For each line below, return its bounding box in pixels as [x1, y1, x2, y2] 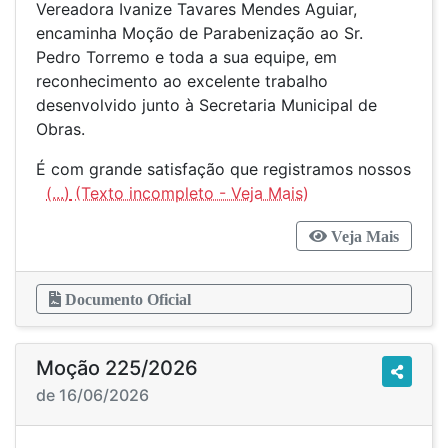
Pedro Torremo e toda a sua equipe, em [36, 47, 337, 67]
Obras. [36, 119, 85, 139]
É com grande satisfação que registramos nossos [36, 159, 411, 179]
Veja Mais [327, 228, 399, 244]
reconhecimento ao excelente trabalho [36, 71, 328, 91]
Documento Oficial [61, 291, 191, 307]
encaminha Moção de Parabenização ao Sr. [36, 23, 363, 43]
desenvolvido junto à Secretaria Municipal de [36, 95, 377, 115]
